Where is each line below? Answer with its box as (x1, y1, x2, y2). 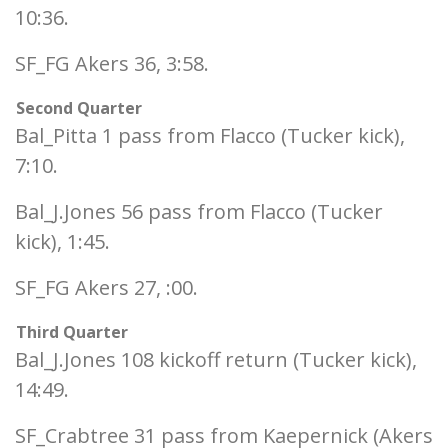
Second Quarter (16, 97, 142, 119)
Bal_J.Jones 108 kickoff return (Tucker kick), (15, 346, 417, 373)
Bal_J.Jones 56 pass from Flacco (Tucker (15, 198, 383, 225)
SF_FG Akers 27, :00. (15, 274, 198, 301)
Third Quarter (16, 321, 128, 343)
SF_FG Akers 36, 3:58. (15, 50, 209, 77)
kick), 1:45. (15, 228, 110, 255)
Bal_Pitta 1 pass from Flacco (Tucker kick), (15, 122, 405, 149)
